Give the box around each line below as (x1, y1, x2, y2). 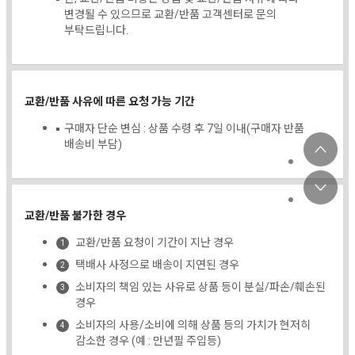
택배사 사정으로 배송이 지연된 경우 (75, 257, 239, 274)
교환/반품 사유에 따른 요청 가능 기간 (25, 94, 195, 111)
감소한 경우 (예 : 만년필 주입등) (75, 333, 221, 350)
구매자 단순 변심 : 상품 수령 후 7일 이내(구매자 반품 (64, 120, 304, 138)
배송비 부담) (64, 136, 122, 154)
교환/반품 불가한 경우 (25, 208, 126, 225)
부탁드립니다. (64, 22, 128, 40)
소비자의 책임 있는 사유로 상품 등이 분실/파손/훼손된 (75, 279, 326, 296)
